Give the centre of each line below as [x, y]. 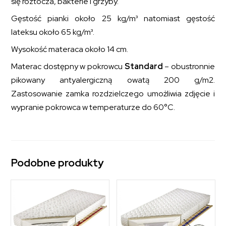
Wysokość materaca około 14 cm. [70, 49]
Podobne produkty [58, 163]
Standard [144, 67]
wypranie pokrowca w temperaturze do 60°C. [93, 107]
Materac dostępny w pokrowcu [68, 67]
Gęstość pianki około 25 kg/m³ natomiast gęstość [113, 19]
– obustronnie [189, 67]
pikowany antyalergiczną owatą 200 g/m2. [113, 80]
